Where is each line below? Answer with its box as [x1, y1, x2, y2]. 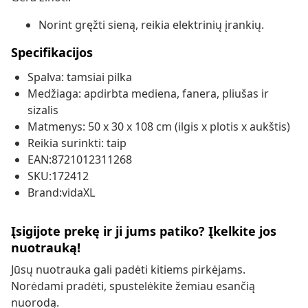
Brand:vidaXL [27, 185, 95, 201]
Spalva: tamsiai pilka [27, 69, 132, 85]
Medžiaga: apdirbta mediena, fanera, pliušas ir [27, 86, 269, 102]
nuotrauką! [11, 239, 80, 256]
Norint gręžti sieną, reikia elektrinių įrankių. [38, 17, 264, 33]
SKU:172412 [27, 168, 89, 184]
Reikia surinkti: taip [27, 135, 126, 151]
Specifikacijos [11, 44, 93, 61]
